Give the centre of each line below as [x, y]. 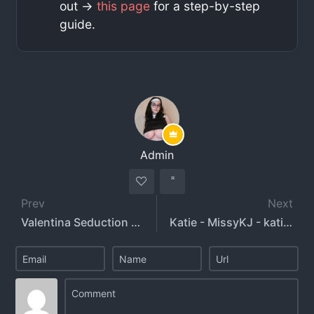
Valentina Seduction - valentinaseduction [136, 223]
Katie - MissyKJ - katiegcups [288, 223]
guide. [78, 25]
